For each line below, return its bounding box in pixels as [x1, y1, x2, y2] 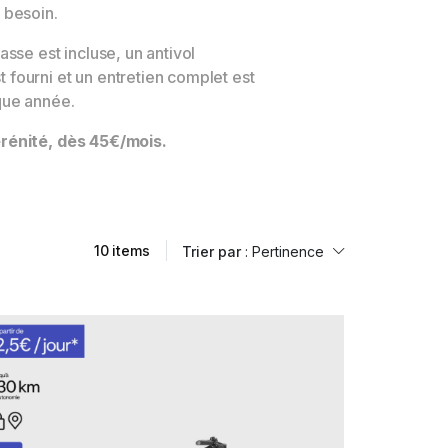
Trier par [182, 243, 242, 261]
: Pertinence [245, 243, 325, 261]
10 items [93, 241, 150, 259]
